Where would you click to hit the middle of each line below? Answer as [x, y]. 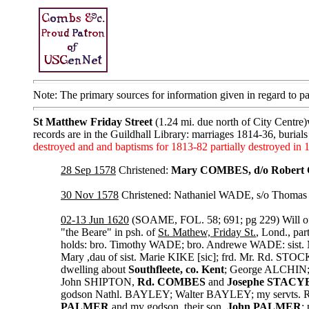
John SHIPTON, [99, 282]
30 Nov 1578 [90, 195]
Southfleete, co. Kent [176, 269]
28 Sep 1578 [88, 170]
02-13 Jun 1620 [95, 220]
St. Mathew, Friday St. [207, 232]
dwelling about [94, 269]
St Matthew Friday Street [93, 122]
